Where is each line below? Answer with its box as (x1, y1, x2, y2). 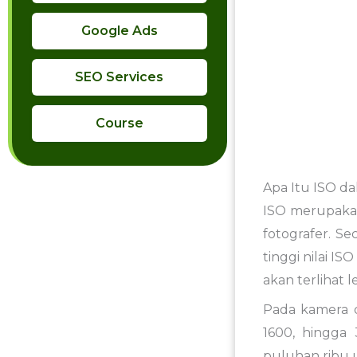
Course (95, 116, 143, 131)
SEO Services (75, 69, 164, 84)
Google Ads (80, 23, 158, 38)
